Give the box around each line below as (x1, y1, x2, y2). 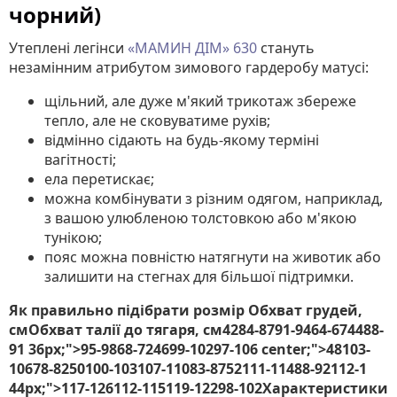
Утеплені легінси (9, 38, 128, 58)
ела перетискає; (44, 169, 154, 189)
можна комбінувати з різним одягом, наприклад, (44, 189, 383, 208)
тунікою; (44, 228, 102, 247)
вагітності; (44, 150, 116, 169)
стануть (261, 38, 315, 58)
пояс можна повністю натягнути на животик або (44, 247, 381, 267)
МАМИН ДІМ (135, 38, 222, 58)
